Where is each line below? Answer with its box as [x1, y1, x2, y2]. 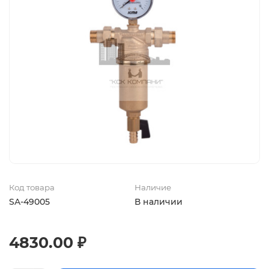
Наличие [134, 183, 171, 193]
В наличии [134, 196, 183, 208]
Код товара [9, 183, 55, 193]
